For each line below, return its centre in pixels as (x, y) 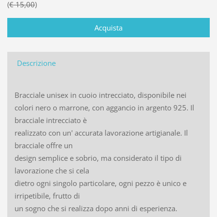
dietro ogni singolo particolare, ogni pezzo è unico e (100, 183)
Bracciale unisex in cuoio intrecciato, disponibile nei (100, 95)
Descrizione (36, 63)
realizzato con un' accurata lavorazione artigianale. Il (101, 132)
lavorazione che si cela (52, 170)
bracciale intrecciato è (50, 120)
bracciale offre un (43, 145)
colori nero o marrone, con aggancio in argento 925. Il (104, 107)
